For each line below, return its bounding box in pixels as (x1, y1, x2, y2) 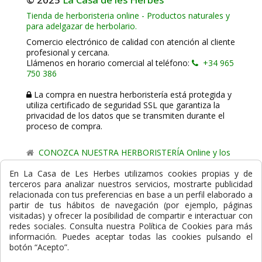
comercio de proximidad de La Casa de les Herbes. (26, 157, 218, 168)
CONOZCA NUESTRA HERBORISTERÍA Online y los (36, 147, 230, 158)
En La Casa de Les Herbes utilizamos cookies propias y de (9, 168, 253, 179)
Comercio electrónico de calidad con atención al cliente (26, 36, 235, 47)
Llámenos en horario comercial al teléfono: (26, 57, 192, 68)
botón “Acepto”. (9, 242, 69, 253)
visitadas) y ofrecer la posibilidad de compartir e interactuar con (9, 210, 253, 221)
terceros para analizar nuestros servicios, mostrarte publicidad (9, 178, 253, 189)
